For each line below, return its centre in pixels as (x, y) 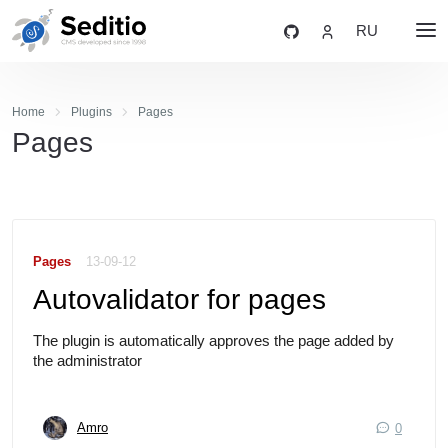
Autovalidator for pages (179, 299)
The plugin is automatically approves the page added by (213, 340)
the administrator (87, 360)
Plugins (91, 112)
